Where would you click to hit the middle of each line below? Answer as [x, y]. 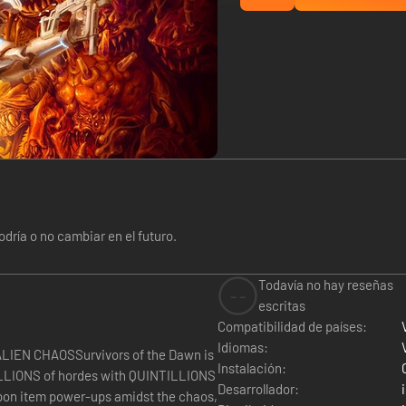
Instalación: [252, 368]
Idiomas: [243, 347]
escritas [282, 305]
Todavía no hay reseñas [326, 285]
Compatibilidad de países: [292, 326]
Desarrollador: [258, 389]
